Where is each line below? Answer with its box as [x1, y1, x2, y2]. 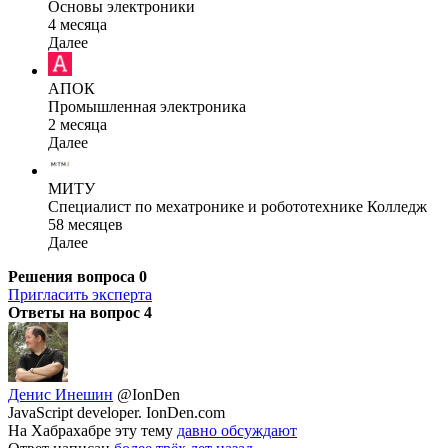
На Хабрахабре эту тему [8, 421, 177, 439]
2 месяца [48, 115, 107, 133]
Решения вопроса [8, 267, 139, 285]
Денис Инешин [8, 385, 113, 403]
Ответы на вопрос [8, 303, 144, 321]
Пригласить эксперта [8, 285, 152, 303]
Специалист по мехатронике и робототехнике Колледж [48, 197, 427, 215]
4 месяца [48, 15, 107, 33]
